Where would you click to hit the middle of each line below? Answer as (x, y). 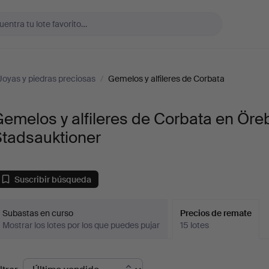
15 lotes (195, 225)
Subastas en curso (38, 213)
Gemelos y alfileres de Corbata (166, 79)
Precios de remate (216, 213)
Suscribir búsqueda (53, 179)
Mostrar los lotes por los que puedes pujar (81, 225)
